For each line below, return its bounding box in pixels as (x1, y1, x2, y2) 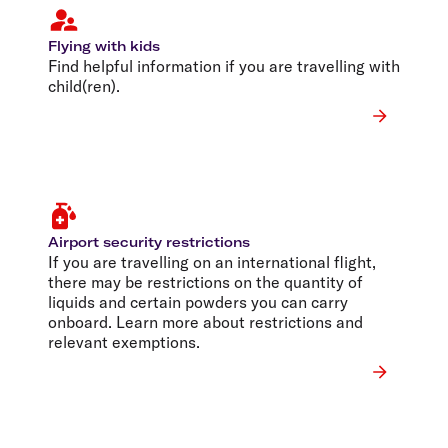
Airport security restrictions (48, 233, 250, 250)
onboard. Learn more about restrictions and (48, 311, 363, 332)
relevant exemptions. (48, 331, 200, 352)
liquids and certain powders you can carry (48, 291, 348, 312)
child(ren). (48, 75, 120, 96)
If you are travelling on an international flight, (48, 251, 376, 272)
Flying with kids (48, 37, 160, 54)
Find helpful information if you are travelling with (48, 55, 400, 76)
